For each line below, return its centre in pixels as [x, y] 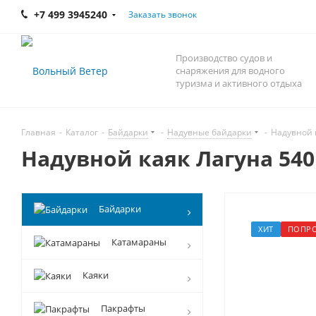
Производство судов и [224, 58]
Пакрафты [123, 308]
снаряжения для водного [230, 71]
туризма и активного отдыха [239, 83]
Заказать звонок [163, 14]
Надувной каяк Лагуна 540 [168, 158]
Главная [38, 132]
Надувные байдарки [209, 132]
